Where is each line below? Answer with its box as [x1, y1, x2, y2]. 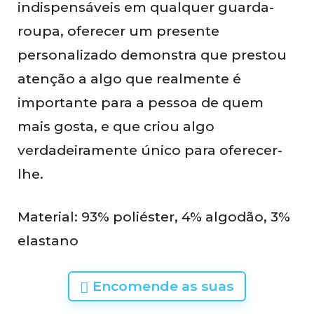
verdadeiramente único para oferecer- [18, 141, 282, 158]
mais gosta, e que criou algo [18, 117, 214, 135]
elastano [18, 231, 78, 249]
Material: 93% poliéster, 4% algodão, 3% [18, 207, 290, 225]
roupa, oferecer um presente [18, 22, 219, 39]
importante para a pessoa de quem [18, 93, 264, 111]
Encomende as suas [89, 277, 234, 294]
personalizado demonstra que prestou [18, 46, 287, 63]
